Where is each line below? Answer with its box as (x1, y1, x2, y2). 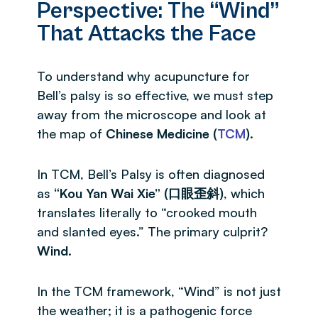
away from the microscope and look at (37, 106, 266, 122)
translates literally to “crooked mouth (37, 204, 257, 220)
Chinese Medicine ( (106, 125, 217, 141)
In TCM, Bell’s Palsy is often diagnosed (37, 165, 265, 182)
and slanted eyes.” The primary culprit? (37, 223, 268, 239)
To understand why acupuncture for (37, 67, 250, 84)
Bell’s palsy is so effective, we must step (37, 87, 273, 103)
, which (224, 185, 265, 201)
